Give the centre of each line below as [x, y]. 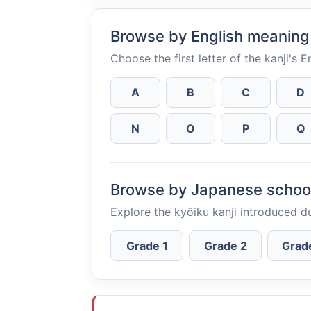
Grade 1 [147, 246]
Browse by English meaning [210, 36]
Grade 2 [225, 246]
